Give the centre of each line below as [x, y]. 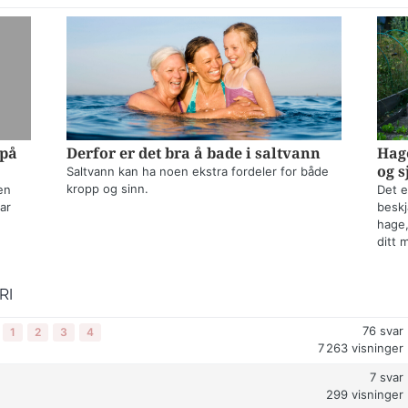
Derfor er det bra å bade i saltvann [194, 153]
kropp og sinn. [108, 188]
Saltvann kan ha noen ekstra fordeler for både [198, 171]
